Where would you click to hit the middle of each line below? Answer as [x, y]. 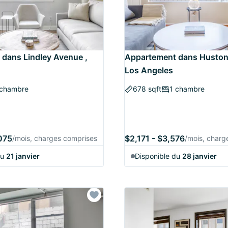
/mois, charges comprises [55, 138]
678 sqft [147, 89]
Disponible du [159, 156]
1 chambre [187, 89]
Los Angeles [149, 70]
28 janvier [199, 156]
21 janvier [23, 156]
